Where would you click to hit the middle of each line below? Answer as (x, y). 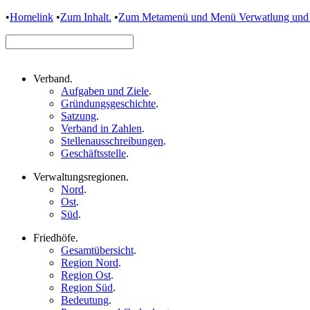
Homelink (31, 17)
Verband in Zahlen (101, 128)
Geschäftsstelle (93, 153)
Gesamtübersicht (97, 250)
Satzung (79, 116)
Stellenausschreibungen (112, 141)
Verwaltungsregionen (80, 177)
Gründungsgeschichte (108, 103)
